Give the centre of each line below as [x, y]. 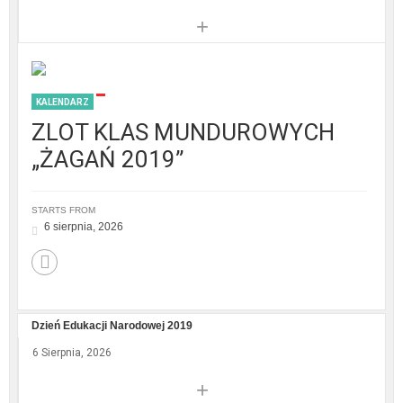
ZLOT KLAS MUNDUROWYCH [183, 133]
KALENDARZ [63, 103]
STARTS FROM [63, 210]
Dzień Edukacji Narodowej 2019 [112, 326]
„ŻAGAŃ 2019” [107, 160]
